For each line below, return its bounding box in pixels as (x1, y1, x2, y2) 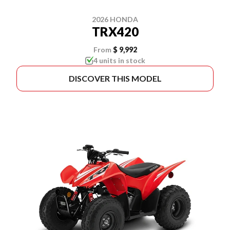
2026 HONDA (92, 15, 138, 24)
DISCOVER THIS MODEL (68, 73, 162, 84)
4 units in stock (93, 56, 145, 65)
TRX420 (91, 24, 139, 40)
